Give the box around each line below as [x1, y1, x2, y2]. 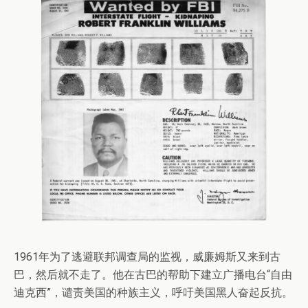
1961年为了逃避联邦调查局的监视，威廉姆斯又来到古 [14, 250, 280, 264]
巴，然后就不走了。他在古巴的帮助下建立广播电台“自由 [14, 268, 292, 282]
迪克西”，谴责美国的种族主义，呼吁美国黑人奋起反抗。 [14, 286, 293, 300]
